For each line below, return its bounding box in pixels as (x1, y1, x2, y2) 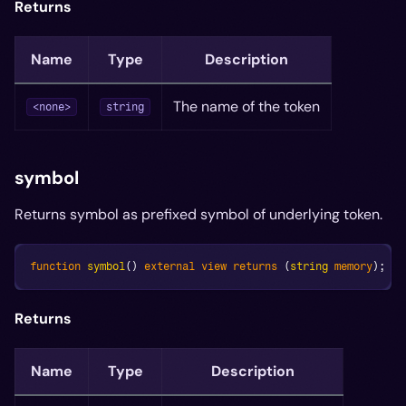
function (30, 259, 81, 273)
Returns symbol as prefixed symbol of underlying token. (14, 204, 382, 224)
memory (334, 259, 372, 273)
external (144, 259, 195, 273)
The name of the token (173, 96, 320, 116)
